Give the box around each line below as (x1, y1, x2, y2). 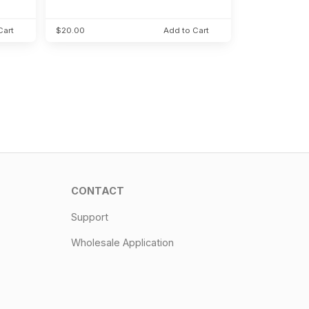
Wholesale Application (71, 236, 175, 248)
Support (71, 210, 109, 223)
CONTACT (71, 185, 125, 197)
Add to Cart (163, 26, 210, 36)
